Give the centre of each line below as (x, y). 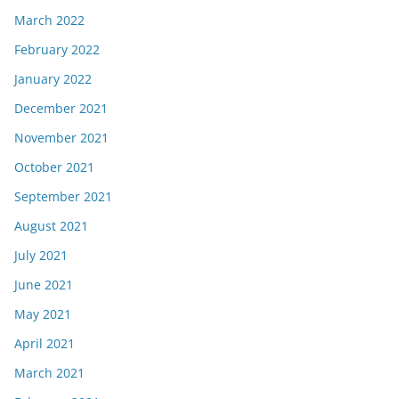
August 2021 (51, 226)
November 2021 (61, 138)
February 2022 (57, 49)
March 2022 (49, 20)
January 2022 (53, 79)
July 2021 (41, 255)
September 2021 (63, 196)
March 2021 (49, 373)
